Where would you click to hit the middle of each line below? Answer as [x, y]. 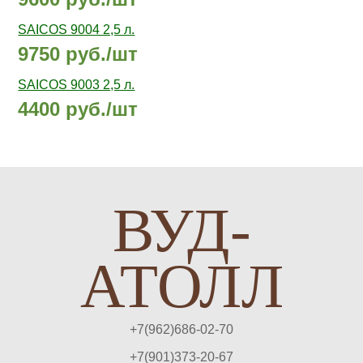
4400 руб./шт [78, 109]
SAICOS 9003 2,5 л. [77, 85]
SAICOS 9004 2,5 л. [77, 30]
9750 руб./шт [78, 54]
